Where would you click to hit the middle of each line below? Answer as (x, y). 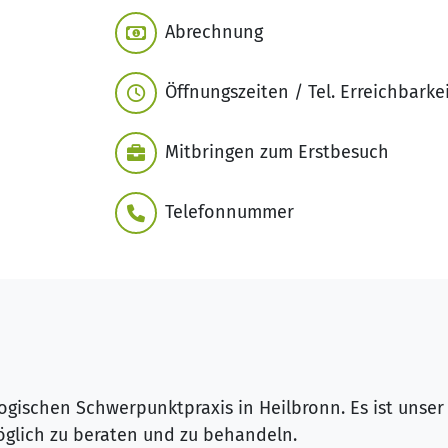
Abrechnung (214, 32)
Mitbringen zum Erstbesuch (277, 152)
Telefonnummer (229, 212)
